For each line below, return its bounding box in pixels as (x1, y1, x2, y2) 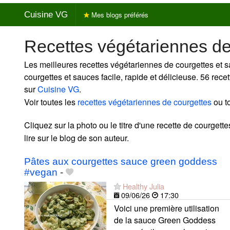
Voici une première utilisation (114, 202, 219, 214)
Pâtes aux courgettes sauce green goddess (24, 156, 217, 167)
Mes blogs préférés (89, 9, 148, 20)
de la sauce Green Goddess (114, 214, 216, 226)
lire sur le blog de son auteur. (24, 131, 129, 144)
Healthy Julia (123, 180, 164, 191)
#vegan (24, 166, 57, 178)
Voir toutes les (24, 95, 78, 108)
